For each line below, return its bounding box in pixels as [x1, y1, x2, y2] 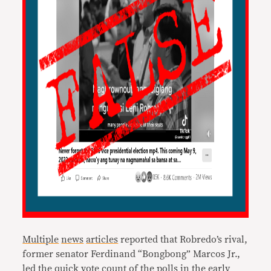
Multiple [22, 235, 59, 244]
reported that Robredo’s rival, [118, 235, 248, 244]
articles [86, 235, 119, 244]
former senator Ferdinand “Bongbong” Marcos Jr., [22, 249, 241, 259]
